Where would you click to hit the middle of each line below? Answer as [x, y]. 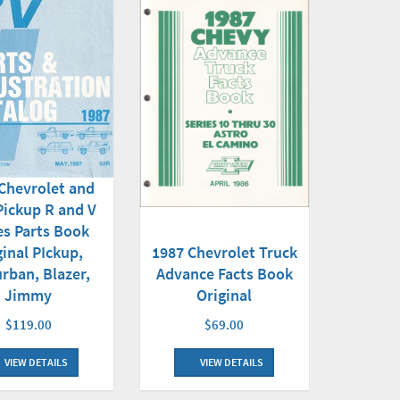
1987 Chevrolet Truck [224, 252]
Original [225, 295]
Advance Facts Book [224, 273]
